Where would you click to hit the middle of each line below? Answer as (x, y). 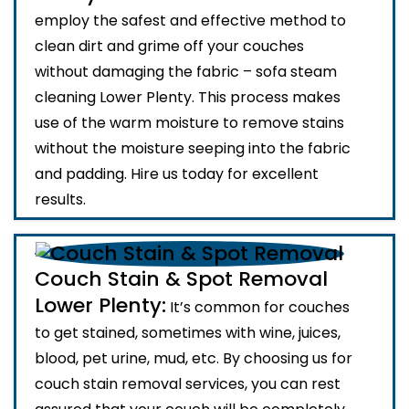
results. (60, 200)
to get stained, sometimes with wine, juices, (188, 333)
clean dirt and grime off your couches (169, 47)
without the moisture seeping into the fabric (193, 149)
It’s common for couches (258, 308)
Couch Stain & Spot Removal (181, 279)
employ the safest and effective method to (190, 21)
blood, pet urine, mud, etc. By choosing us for (194, 359)
